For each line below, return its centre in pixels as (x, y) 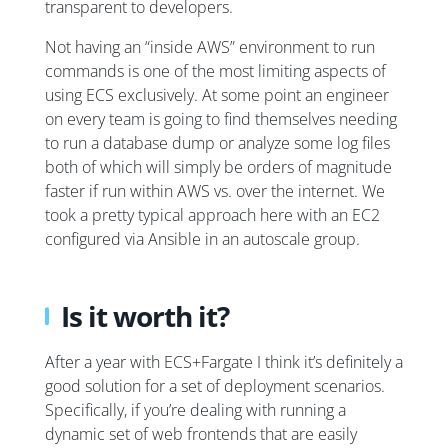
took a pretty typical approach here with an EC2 (212, 214)
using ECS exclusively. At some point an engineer (217, 94)
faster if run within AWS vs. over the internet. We (215, 190)
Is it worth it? (145, 315)
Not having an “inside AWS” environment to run (210, 46)
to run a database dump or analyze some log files (217, 142)
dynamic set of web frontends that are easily (201, 433)
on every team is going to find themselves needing (221, 118)
